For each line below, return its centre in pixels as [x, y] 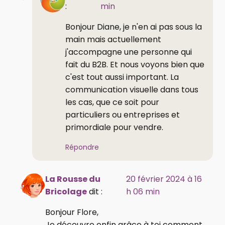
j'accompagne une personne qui [129, 52]
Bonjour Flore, [72, 212]
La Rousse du [73, 179]
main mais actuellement [113, 39]
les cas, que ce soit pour [112, 102]
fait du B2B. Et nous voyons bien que [135, 64]
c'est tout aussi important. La [122, 77]
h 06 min [143, 191]
